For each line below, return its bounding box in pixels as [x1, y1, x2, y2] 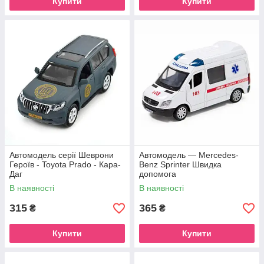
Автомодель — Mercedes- [139, 150, 239, 160]
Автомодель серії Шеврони [9, 150, 114, 160]
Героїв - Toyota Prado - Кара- [9, 160, 121, 169]
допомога [139, 169, 176, 179]
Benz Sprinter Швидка [139, 160, 222, 169]
